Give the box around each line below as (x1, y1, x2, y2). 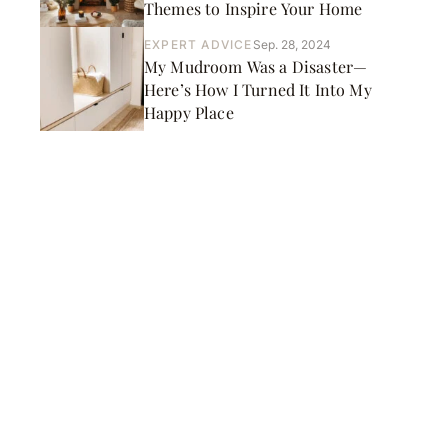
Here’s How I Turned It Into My (144, 78, 372, 100)
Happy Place (144, 101, 234, 123)
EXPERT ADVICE (144, 36, 253, 52)
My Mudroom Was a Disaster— (144, 55, 368, 77)
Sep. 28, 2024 (252, 36, 331, 52)
